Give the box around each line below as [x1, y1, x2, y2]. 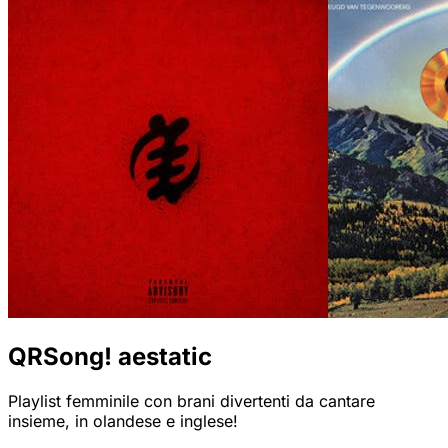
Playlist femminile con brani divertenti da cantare [8, 391, 375, 412]
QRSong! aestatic [8, 342, 212, 372]
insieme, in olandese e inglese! [8, 411, 238, 432]
